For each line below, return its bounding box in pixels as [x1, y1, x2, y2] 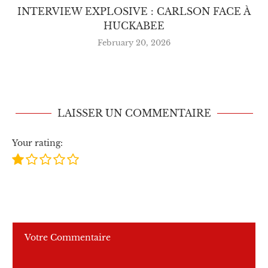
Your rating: [12, 138, 63, 149]
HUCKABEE [103, 20, 165, 32]
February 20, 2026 [98, 38, 170, 48]
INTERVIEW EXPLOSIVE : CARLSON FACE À [17, 5, 251, 18]
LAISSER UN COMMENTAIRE [57, 107, 211, 120]
